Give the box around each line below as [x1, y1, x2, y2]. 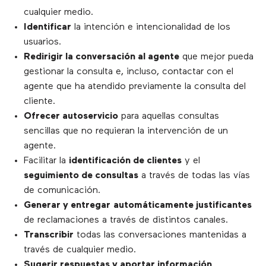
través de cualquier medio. [24, 245, 136, 255]
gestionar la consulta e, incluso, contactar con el [24, 67, 233, 77]
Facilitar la [24, 156, 69, 166]
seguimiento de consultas [24, 171, 138, 181]
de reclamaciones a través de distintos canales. [24, 216, 228, 226]
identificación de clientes [69, 156, 182, 166]
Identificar [24, 23, 71, 33]
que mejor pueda [179, 52, 254, 62]
